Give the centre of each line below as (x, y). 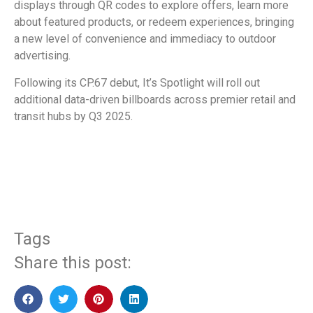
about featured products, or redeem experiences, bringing (154, 22)
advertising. (42, 56)
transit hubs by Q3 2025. (73, 116)
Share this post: (73, 262)
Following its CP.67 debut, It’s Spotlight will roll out (137, 82)
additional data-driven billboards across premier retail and (155, 99)
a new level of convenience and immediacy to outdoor (145, 39)
